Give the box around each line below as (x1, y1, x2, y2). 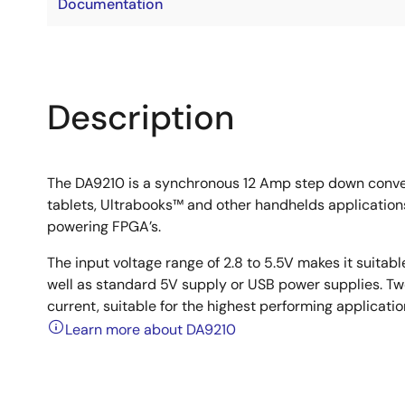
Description (47, 95, 234, 140)
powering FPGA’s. (47, 217, 161, 236)
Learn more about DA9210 (65, 320, 236, 339)
